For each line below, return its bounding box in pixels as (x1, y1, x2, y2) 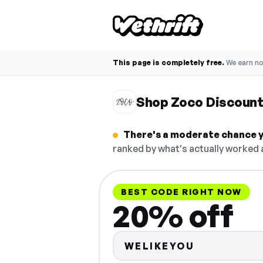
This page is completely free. (113, 58, 224, 67)
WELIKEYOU (124, 240, 194, 252)
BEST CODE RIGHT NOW (121, 187, 242, 197)
